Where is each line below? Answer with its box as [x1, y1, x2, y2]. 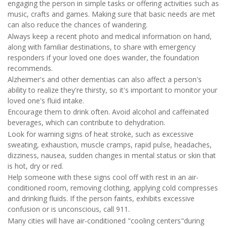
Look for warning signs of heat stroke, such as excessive [8, 129, 194, 139]
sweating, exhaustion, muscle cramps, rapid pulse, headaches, [8, 139, 212, 149]
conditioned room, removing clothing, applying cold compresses [8, 183, 218, 193]
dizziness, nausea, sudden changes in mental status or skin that [8, 150, 216, 160]
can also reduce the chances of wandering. [8, 20, 147, 30]
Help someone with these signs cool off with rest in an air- [8, 172, 199, 182]
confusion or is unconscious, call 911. [8, 204, 130, 214]
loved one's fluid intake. [8, 95, 84, 105]
